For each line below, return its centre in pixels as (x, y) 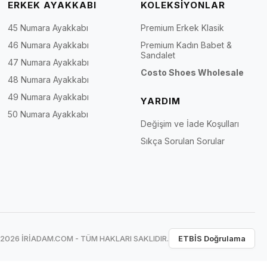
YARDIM (160, 101)
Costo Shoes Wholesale (192, 72)
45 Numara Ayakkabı (48, 27)
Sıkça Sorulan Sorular (182, 141)
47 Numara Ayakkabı (49, 62)
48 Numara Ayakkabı (49, 79)
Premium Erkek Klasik (182, 27)
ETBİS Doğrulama (212, 238)
